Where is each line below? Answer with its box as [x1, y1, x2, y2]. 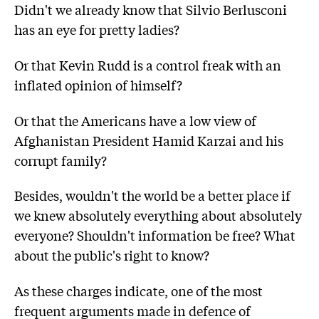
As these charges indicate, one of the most [14, 281, 263, 300]
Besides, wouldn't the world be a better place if [14, 186, 291, 205]
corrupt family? [14, 150, 107, 169]
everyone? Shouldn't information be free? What [14, 226, 296, 245]
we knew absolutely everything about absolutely [14, 206, 302, 225]
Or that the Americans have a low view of [14, 110, 256, 130]
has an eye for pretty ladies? [14, 20, 179, 39]
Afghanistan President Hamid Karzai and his [14, 130, 283, 150]
